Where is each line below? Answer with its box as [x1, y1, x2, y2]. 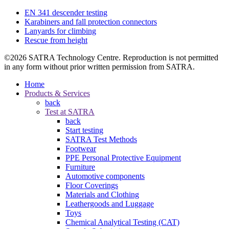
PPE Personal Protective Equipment [65, 153, 181, 163]
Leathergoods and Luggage [65, 199, 154, 209]
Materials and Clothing [65, 190, 139, 199]
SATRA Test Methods [65, 135, 137, 144]
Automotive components [65, 172, 145, 181]
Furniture [65, 163, 95, 172]
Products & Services [25, 89, 90, 98]
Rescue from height [25, 36, 87, 45]
